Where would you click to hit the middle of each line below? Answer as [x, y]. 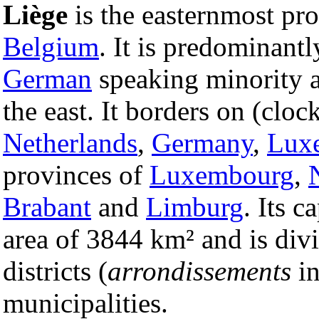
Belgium [51, 46]
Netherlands [70, 142]
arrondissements [199, 271]
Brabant [47, 206]
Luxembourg [222, 174]
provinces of [76, 174]
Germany [202, 142]
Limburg [195, 206]
